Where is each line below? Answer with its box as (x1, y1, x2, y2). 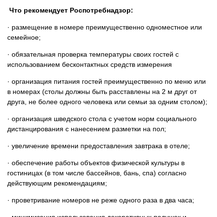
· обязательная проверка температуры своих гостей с (7, 50, 179, 58)
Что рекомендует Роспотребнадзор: (9, 6, 133, 14)
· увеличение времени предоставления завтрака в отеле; (7, 142, 190, 150)
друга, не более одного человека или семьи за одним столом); (7, 98, 207, 106)
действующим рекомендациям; (7, 179, 107, 187)
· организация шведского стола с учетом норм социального (7, 115, 197, 123)
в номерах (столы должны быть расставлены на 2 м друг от (7, 88, 197, 95)
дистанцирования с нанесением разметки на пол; (7, 125, 166, 133)
